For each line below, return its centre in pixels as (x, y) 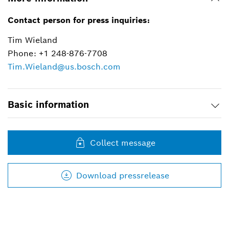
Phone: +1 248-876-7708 (58, 54)
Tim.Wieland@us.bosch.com (64, 67)
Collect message (122, 143)
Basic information (48, 105)
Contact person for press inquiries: (79, 20)
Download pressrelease (122, 175)
